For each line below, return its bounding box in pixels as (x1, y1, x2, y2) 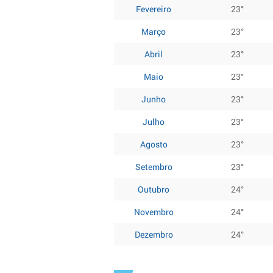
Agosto (140, 138, 168, 150)
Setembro (135, 161, 172, 172)
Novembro (133, 206, 174, 218)
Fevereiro (136, 3, 171, 15)
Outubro (138, 183, 169, 195)
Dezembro (134, 229, 173, 240)
